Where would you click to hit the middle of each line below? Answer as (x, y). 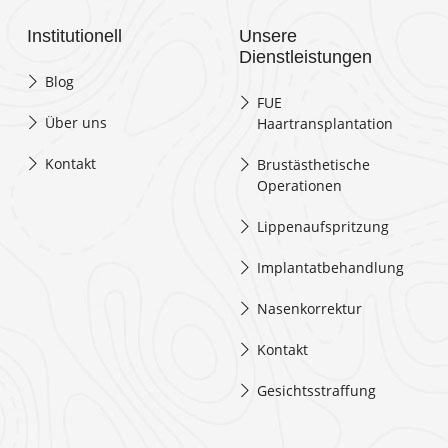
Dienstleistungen (305, 56)
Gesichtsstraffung (316, 390)
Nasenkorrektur (309, 308)
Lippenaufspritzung (322, 226)
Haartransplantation (324, 123)
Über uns (76, 122)
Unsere (267, 35)
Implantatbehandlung (330, 267)
